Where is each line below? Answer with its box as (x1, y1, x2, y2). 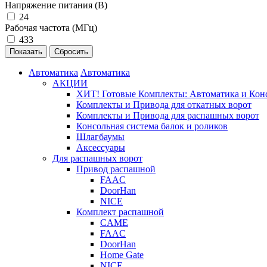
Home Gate (100, 250, 144, 260)
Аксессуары (76, 142, 125, 153)
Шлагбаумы (76, 132, 125, 142)
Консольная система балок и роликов (76, 121, 228, 131)
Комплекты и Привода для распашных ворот (76, 110, 259, 120)
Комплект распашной (76, 207, 164, 217)
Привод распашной (76, 164, 156, 174)
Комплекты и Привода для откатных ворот (76, 100, 252, 110)
